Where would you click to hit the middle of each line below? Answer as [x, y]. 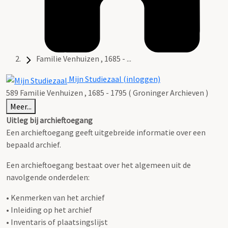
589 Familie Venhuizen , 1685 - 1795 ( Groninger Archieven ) [107, 92]
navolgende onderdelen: [48, 177]
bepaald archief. [34, 144]
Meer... [21, 106]
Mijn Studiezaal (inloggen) [114, 79]
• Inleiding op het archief [49, 209]
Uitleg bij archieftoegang [49, 120]
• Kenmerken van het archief [55, 197]
